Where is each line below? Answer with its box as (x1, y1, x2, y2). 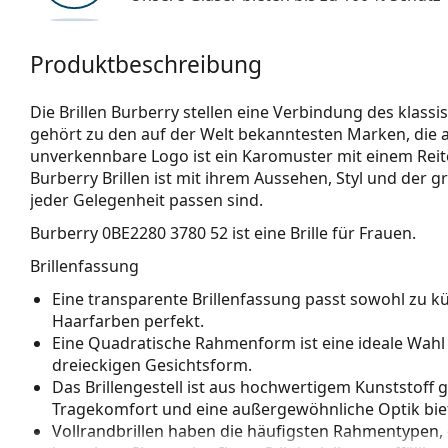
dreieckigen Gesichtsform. (52, 353, 252, 376)
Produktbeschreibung (30, 48, 262, 80)
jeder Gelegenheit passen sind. (30, 188, 263, 211)
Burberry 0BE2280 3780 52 (30, 221, 228, 244)
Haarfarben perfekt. (52, 309, 204, 332)
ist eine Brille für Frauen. (228, 221, 416, 244)
